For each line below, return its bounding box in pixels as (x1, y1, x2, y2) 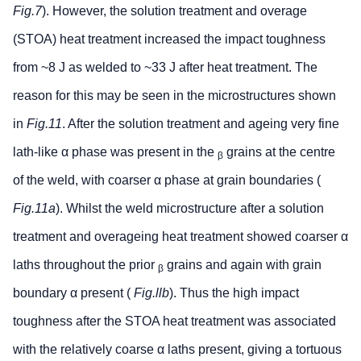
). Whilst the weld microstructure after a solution (56, 201, 324, 216)
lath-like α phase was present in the (13, 145, 218, 160)
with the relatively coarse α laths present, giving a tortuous (13, 342, 342, 357)
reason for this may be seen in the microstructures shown (13, 89, 336, 103)
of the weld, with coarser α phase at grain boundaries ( (13, 173, 321, 188)
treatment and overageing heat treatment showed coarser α (13, 230, 348, 244)
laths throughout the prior (13, 258, 158, 272)
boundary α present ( (13, 286, 134, 301)
